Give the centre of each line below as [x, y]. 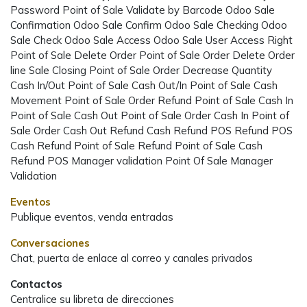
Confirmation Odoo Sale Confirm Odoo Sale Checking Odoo [149, 25]
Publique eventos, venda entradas [92, 217]
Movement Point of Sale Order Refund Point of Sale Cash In [152, 100]
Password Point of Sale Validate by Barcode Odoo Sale [143, 10]
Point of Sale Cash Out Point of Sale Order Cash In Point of [150, 115]
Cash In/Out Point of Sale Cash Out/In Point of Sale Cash [144, 85]
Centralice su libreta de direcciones [92, 299]
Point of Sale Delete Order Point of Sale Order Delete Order [152, 55]
